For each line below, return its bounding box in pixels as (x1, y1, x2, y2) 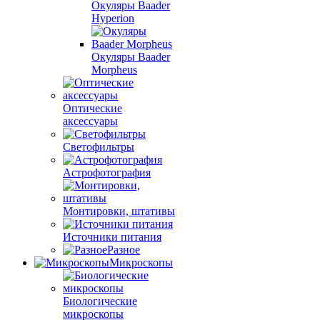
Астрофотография (63, 166, 151, 179)
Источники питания (63, 230, 161, 243)
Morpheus (91, 63, 137, 76)
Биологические (63, 294, 137, 307)
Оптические (63, 101, 122, 114)
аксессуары (63, 114, 118, 127)
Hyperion (91, 11, 134, 24)
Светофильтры (63, 140, 134, 153)
